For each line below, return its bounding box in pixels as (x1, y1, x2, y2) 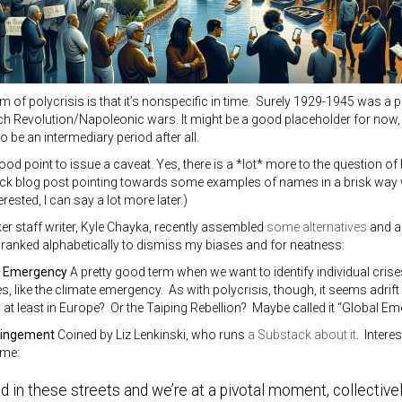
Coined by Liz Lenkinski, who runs (54, 328, 248, 342)
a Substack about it (247, 328, 356, 342)
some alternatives (266, 220, 367, 234)
